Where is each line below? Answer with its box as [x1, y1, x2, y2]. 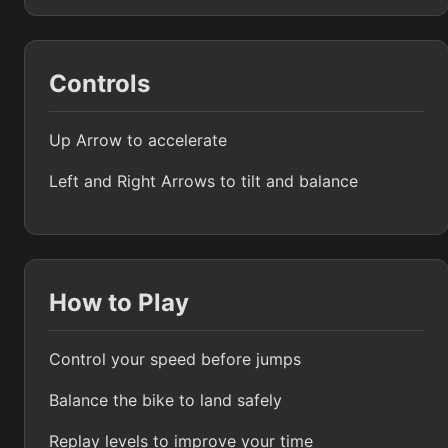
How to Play [49, 288, 189, 318]
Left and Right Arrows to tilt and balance [49, 171, 358, 192]
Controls [49, 69, 150, 99]
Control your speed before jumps [49, 349, 301, 370]
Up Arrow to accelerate [49, 130, 227, 151]
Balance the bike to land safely [49, 390, 282, 411]
